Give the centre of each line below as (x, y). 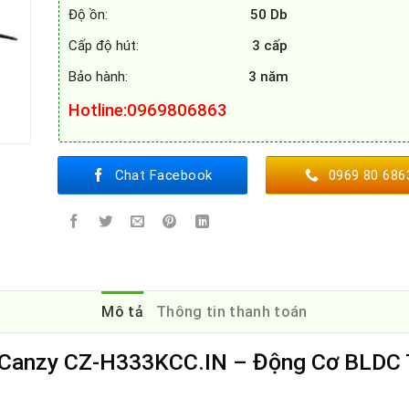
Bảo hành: (158, 77)
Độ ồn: (159, 15)
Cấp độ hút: (158, 46)
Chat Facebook (163, 176)
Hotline (95, 110)
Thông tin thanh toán (232, 312)
